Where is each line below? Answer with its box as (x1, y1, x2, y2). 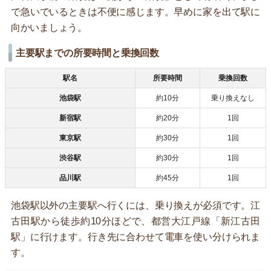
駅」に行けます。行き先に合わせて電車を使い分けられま (11, 231, 260, 242)
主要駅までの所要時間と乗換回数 (16, 47, 159, 58)
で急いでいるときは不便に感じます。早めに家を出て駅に (11, 6, 260, 17)
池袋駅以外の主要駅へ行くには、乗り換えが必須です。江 (11, 200, 260, 211)
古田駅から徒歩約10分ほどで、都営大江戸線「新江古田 (11, 215, 260, 226)
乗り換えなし (211, 93, 255, 102)
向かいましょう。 (11, 22, 87, 33)
